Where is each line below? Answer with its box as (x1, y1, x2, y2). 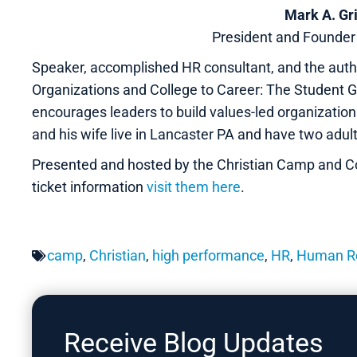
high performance (152, 246, 265, 264)
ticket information (32, 178, 147, 195)
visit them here (147, 178, 241, 195)
